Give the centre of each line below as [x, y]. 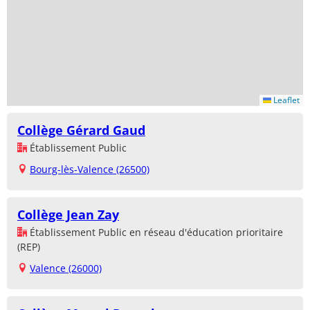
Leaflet [285, 100]
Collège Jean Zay [68, 215]
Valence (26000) [66, 268]
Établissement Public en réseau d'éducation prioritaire [155, 232]
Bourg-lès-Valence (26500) [90, 170]
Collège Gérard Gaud [81, 130]
